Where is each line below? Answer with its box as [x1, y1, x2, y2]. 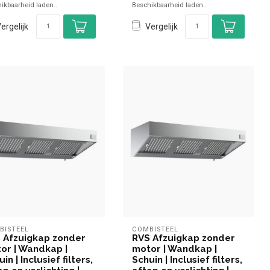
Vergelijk [145, 21, 178, 31]
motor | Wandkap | [131, 243, 217, 255]
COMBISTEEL [131, 225, 178, 234]
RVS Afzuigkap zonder [131, 233, 235, 244]
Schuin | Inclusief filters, [131, 254, 242, 266]
